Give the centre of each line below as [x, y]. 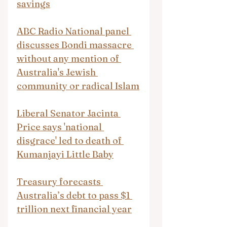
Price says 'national [60, 127]
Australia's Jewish [57, 72]
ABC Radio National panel [74, 31]
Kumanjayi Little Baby [65, 154]
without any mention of [69, 58]
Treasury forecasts [60, 181]
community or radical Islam [78, 86]
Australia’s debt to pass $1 [74, 195]
